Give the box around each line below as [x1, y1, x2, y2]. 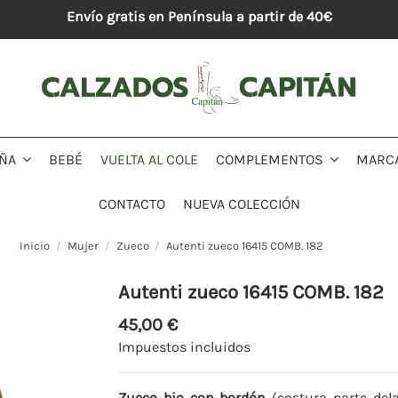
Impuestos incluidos [118, 338, 251, 355]
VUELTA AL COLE [100, 150, 198, 168]
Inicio [19, 239, 50, 253]
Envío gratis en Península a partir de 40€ [66, 8, 332, 25]
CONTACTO [98, 195, 165, 212]
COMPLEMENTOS [216, 151, 327, 169]
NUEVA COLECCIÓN [182, 195, 300, 212]
